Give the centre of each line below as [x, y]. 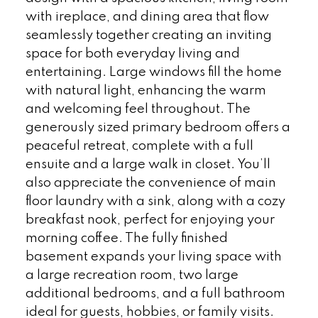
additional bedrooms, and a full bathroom [155, 294]
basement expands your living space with [153, 257]
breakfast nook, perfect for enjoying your [150, 220]
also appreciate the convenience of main [150, 183]
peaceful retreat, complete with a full [139, 146]
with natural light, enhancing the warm [146, 91]
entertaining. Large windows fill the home [153, 72]
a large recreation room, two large [132, 275]
